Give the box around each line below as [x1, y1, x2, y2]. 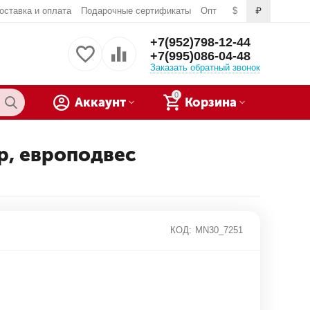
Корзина [185, 95, 237, 110]
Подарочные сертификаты [80, 6, 191, 16]
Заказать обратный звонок [149, 62, 260, 73]
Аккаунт [74, 95, 126, 110]
